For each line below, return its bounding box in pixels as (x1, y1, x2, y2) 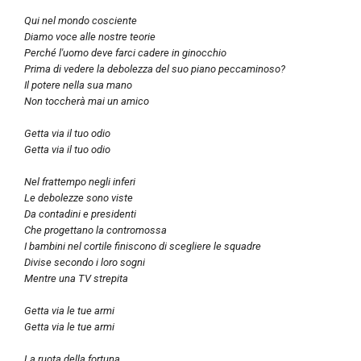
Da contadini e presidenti (24, 207, 136, 220)
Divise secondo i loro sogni (24, 255, 145, 268)
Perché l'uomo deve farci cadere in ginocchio (24, 46, 226, 59)
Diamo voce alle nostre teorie (24, 30, 156, 43)
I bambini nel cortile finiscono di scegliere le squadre (24, 239, 261, 252)
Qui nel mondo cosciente (24, 14, 137, 27)
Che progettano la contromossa (24, 223, 167, 236)
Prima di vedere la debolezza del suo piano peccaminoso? (24, 62, 285, 75)
